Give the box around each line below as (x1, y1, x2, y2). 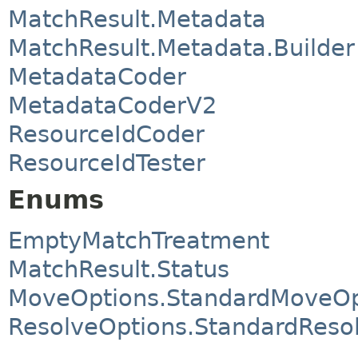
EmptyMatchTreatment (8, 226, 269, 254)
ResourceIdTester (8, 149, 205, 177)
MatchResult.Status (8, 255, 229, 283)
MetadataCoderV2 (8, 92, 217, 120)
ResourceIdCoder (8, 121, 205, 149)
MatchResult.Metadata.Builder (8, 34, 355, 62)
